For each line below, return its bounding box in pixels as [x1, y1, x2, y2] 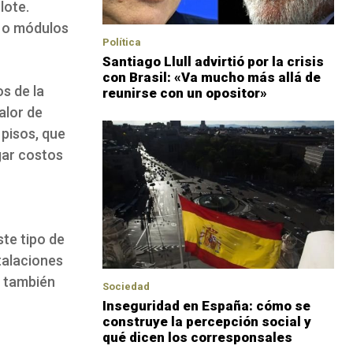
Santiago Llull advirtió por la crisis [102, 53, 324, 69]
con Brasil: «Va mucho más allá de [102, 69, 321, 85]
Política [102, 35, 141, 48]
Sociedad [102, 280, 150, 292]
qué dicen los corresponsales [102, 329, 292, 345]
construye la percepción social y [102, 313, 311, 329]
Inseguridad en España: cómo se [102, 297, 310, 314]
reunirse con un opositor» [102, 84, 267, 101]
